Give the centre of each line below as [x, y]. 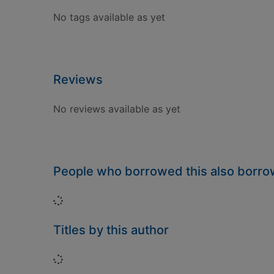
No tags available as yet [109, 17]
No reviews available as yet [117, 109]
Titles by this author [111, 230]
